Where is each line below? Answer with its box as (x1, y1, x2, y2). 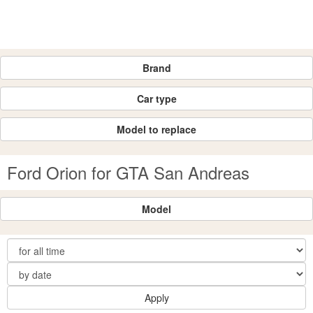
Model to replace (117, 122, 196, 136)
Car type (136, 92, 177, 105)
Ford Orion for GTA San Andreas (7, 160, 249, 184)
